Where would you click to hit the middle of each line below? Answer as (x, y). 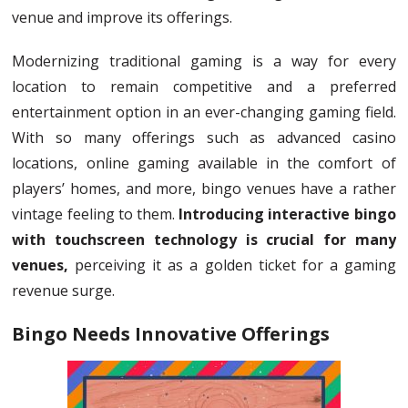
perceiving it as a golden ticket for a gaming (232, 265)
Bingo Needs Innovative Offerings (171, 334)
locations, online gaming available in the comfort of (204, 163)
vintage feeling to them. (96, 214)
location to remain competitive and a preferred (204, 87)
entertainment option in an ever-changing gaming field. (204, 112)
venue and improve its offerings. (122, 18)
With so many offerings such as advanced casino (204, 138)
